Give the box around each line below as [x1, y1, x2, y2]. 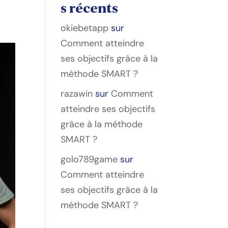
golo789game [61, 153, 118, 165]
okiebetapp [61, 21, 109, 34]
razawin [61, 87, 93, 100]
